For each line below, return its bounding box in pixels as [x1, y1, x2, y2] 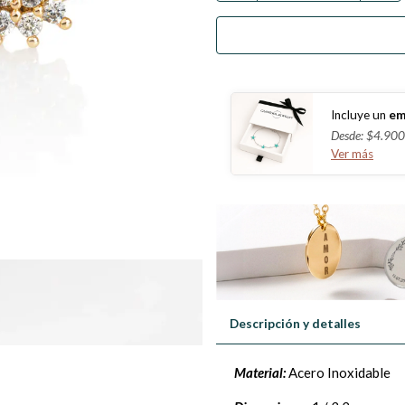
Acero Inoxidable [286, 364, 391, 381]
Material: [234, 364, 286, 381]
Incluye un [331, 107, 386, 122]
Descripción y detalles [230, 316, 361, 332]
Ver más [331, 146, 373, 161]
